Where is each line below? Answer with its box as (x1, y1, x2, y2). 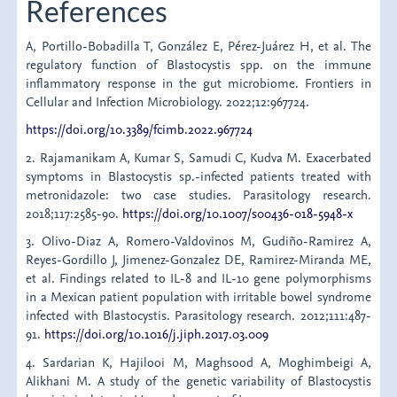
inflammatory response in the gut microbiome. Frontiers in (26, 74, 371, 91)
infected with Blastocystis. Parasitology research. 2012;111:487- (26, 307, 371, 324)
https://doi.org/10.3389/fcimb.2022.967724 (26, 121, 253, 138)
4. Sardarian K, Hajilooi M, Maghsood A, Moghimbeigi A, (26, 353, 371, 370)
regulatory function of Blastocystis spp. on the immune (26, 55, 371, 73)
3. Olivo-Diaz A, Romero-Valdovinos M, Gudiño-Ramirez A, (26, 232, 371, 250)
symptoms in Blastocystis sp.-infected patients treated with (26, 167, 371, 184)
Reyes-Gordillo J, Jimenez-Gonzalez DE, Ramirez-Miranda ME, (26, 251, 371, 269)
